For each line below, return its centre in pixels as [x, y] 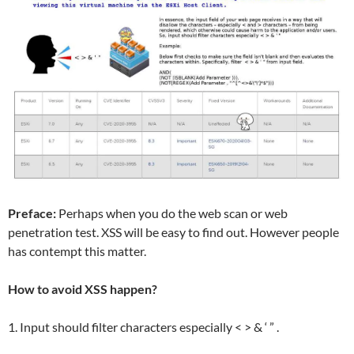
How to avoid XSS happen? [83, 289]
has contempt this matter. [77, 251]
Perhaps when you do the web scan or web [173, 213]
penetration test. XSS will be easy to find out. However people [173, 232]
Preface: [33, 213]
